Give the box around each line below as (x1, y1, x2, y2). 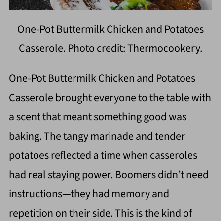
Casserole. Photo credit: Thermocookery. (19, 40, 202, 56)
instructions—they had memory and (8, 185, 169, 202)
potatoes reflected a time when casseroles (8, 147, 197, 163)
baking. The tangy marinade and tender (8, 128, 185, 144)
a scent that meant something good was (8, 109, 186, 125)
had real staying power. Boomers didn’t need (8, 166, 209, 183)
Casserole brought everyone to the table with (8, 89, 211, 106)
